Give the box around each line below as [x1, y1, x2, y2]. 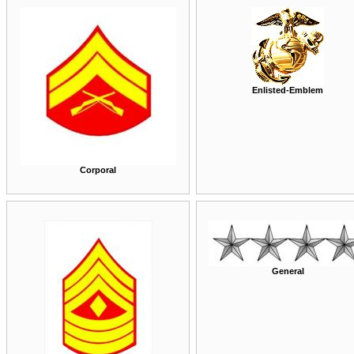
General [271, 266, 304, 276]
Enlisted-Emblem [252, 85, 323, 95]
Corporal [80, 165, 116, 175]
